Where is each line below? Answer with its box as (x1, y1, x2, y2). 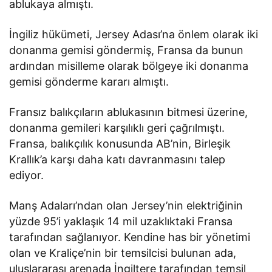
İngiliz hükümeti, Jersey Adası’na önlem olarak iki (9, 28, 259, 41)
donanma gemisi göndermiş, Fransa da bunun (9, 44, 244, 57)
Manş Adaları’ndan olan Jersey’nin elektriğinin (9, 199, 243, 212)
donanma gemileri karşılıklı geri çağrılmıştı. (9, 121, 225, 135)
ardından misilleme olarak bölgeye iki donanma (9, 59, 249, 73)
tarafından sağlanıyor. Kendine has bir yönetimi (9, 231, 251, 244)
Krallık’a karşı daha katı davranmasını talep (9, 153, 226, 166)
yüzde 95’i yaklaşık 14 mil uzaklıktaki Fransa (9, 215, 233, 228)
